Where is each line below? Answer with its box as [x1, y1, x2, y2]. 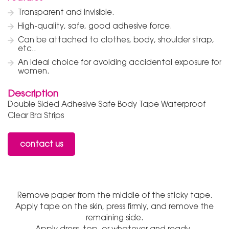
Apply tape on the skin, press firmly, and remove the [15, 201, 214, 211]
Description [8, 87, 58, 99]
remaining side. [86, 213, 143, 222]
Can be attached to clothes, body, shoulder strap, [18, 35, 214, 44]
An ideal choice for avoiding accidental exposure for [18, 57, 221, 66]
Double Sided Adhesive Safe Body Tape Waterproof [8, 99, 205, 108]
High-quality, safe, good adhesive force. [18, 21, 172, 30]
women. [18, 66, 49, 75]
